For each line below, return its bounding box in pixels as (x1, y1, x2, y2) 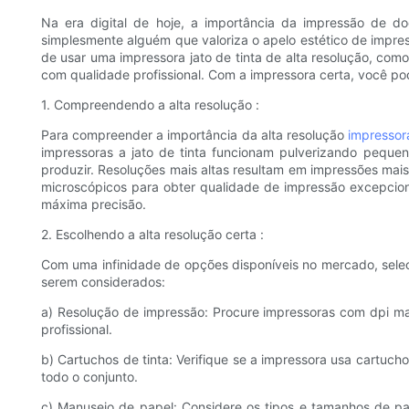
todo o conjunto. (41, 369, 138, 385)
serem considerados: (41, 274, 165, 290)
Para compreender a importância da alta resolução (41, 127, 348, 143)
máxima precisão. (41, 196, 146, 213)
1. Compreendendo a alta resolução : (41, 97, 259, 113)
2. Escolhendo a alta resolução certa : (41, 226, 264, 243)
